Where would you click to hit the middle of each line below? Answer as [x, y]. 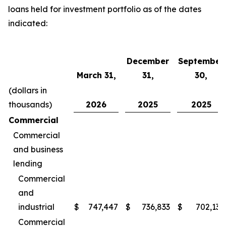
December [148, 61]
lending [28, 163]
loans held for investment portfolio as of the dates [105, 9]
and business [38, 149]
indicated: [29, 23]
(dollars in [28, 90]
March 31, [96, 75]
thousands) [30, 104]
